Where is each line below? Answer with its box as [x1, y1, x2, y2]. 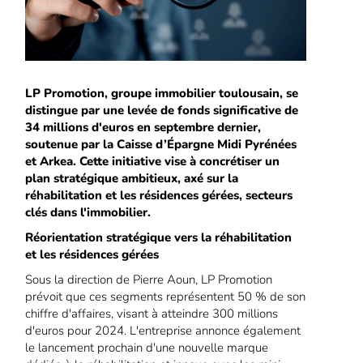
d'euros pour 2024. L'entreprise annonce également [25, 322, 301, 340]
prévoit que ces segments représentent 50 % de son [25, 288, 306, 305]
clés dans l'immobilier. [25, 204, 152, 221]
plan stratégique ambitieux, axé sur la [25, 170, 239, 187]
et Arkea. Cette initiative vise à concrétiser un [25, 153, 280, 170]
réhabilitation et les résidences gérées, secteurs [25, 187, 293, 204]
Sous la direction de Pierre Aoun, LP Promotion [25, 271, 273, 288]
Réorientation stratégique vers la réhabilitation [25, 229, 293, 246]
